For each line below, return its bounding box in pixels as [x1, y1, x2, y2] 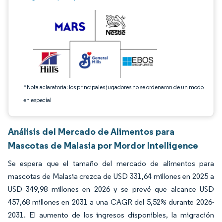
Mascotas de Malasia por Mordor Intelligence [8, 139, 198, 151]
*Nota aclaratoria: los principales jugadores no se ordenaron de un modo [23, 83, 204, 91]
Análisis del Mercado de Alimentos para [8, 125, 174, 137]
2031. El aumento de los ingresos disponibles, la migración [8, 210, 214, 220]
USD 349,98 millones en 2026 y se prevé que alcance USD [8, 184, 214, 194]
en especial [23, 96, 52, 104]
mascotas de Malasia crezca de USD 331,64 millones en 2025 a [8, 171, 214, 181]
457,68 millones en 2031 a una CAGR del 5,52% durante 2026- [8, 197, 214, 207]
